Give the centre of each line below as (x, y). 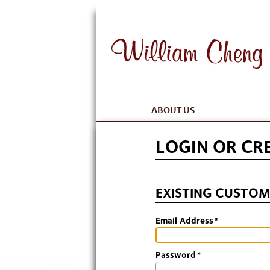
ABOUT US (173, 110)
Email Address (184, 220)
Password (176, 255)
